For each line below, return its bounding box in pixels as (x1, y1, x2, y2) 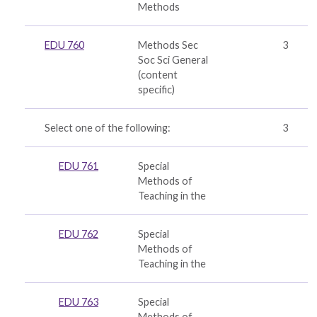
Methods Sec (138, 39, 198, 51)
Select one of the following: (45, 122, 171, 134)
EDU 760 (45, 39, 84, 51)
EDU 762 (59, 228, 98, 240)
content (141, 69, 178, 81)
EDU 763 (59, 296, 98, 308)
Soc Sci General (138, 54, 208, 66)
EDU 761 (59, 160, 98, 172)
